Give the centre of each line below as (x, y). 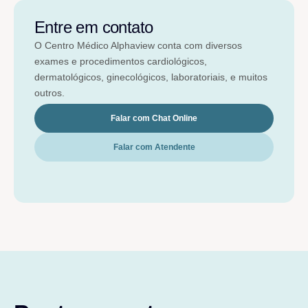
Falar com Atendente (154, 147)
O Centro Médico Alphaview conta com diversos (138, 45)
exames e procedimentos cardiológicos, (121, 61)
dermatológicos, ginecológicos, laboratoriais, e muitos (151, 77)
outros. (49, 92)
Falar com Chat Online (154, 119)
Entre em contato (94, 27)
